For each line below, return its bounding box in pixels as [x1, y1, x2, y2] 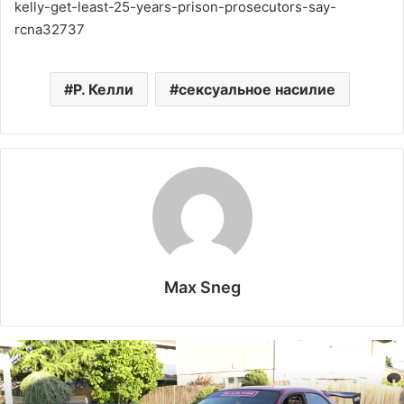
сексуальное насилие [179, 80, 335, 99]
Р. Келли [73, 80, 133, 99]
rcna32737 [14, 21, 85, 39]
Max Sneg [163, 278, 241, 298]
